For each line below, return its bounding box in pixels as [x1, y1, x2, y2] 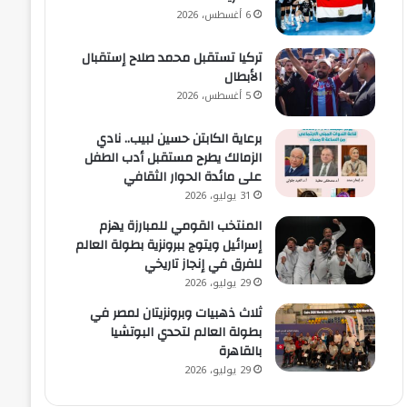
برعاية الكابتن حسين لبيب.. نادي [96, 127, 263, 152]
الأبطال [224, 65, 263, 90]
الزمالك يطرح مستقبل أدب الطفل [84, 146, 263, 171]
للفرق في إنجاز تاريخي [144, 253, 263, 277]
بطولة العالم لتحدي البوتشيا [110, 321, 263, 345]
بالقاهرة [219, 340, 263, 364]
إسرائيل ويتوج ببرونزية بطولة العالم [75, 233, 263, 258]
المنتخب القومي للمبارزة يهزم [99, 214, 263, 239]
